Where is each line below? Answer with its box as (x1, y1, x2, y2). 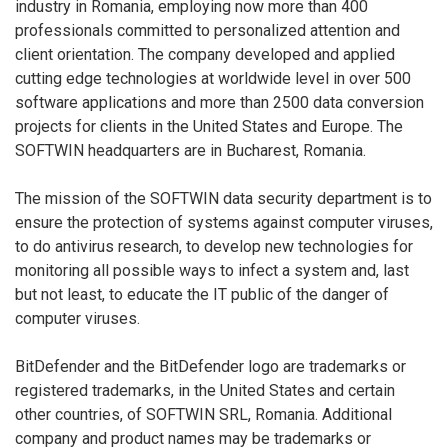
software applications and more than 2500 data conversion (15, 92, 424, 112)
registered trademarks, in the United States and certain (15, 380, 395, 400)
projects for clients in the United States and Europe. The (15, 116, 403, 136)
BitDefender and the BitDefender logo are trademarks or (15, 356, 406, 376)
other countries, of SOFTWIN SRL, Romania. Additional (15, 404, 392, 424)
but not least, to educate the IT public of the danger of (15, 284, 389, 304)
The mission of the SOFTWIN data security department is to (15, 188, 432, 208)
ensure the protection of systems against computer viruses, (15, 212, 433, 232)
